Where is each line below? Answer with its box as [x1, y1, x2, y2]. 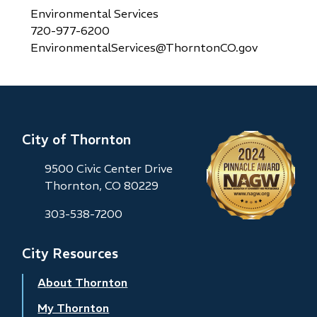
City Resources [22, 244, 119, 262]
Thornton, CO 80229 [45, 178, 159, 192]
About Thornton [38, 275, 128, 289]
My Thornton [38, 300, 110, 315]
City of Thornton [22, 130, 132, 148]
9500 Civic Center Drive [45, 161, 173, 175]
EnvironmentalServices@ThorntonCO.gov [30, 40, 258, 54]
